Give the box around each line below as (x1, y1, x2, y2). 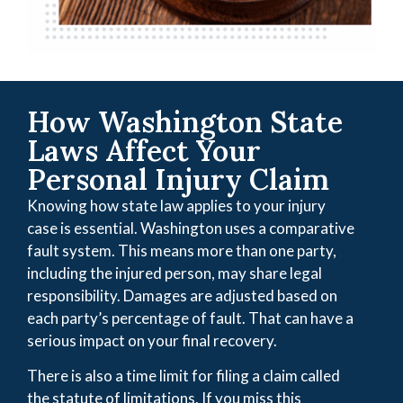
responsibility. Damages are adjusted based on (27, 285, 337, 305)
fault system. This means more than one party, (27, 240, 336, 260)
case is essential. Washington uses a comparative (27, 218, 354, 237)
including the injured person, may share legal (27, 263, 322, 282)
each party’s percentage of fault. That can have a (27, 308, 354, 327)
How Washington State (27, 103, 343, 140)
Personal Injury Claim (27, 160, 329, 198)
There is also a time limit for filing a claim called (27, 366, 340, 386)
